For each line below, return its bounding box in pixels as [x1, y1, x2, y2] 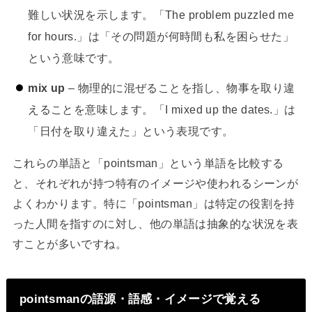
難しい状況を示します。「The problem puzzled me [28, 8, 295, 22]
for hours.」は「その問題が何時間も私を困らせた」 [28, 30, 295, 43]
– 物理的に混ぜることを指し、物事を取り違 [65, 81, 295, 94]
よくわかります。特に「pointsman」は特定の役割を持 [12, 197, 295, 210]
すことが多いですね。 [12, 237, 127, 251]
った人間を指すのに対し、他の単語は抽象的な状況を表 [12, 217, 299, 231]
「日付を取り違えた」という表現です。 [28, 124, 234, 137]
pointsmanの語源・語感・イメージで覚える [19, 292, 261, 306]
